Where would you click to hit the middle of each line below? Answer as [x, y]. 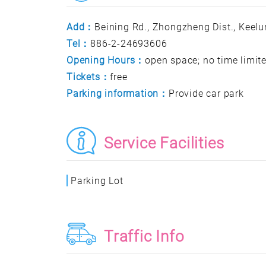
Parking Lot [97, 181]
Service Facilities [164, 143]
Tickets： [88, 77]
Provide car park [206, 94]
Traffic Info [144, 236]
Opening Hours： [106, 60]
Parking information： [118, 94]
